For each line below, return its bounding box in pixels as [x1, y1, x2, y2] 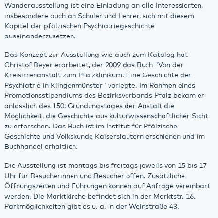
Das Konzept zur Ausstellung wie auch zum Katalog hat [4, 52, 188, 59]
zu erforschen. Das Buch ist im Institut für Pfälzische [4, 123, 177, 130]
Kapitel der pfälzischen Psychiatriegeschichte [4, 22, 155, 30]
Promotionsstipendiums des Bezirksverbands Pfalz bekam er [4, 92, 204, 100]
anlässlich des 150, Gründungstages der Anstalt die [4, 103, 174, 110]
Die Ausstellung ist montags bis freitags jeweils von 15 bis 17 [4, 162, 207, 169]
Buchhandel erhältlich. [4, 144, 78, 151]
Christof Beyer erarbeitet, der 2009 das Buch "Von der [4, 62, 183, 69]
